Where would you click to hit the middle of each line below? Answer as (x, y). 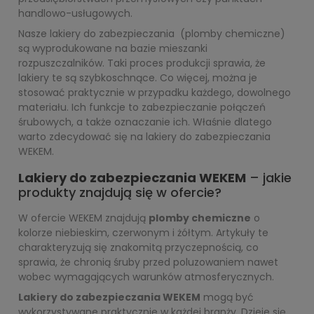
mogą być (227, 297)
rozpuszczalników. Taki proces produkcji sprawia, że (142, 63)
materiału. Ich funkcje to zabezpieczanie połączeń (142, 107)
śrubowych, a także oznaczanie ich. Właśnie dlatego (145, 122)
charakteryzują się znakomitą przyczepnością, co (138, 247)
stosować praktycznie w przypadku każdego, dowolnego (155, 93)
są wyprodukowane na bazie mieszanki (113, 48)
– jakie (269, 178)
